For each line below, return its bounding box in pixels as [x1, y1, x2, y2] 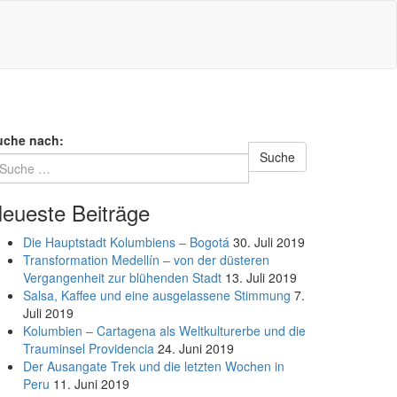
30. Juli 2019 [233, 233, 305, 251]
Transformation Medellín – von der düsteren [23, 251, 269, 269]
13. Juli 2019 [225, 269, 297, 286]
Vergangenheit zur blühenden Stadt [23, 269, 222, 286]
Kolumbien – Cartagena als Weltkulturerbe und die [23, 322, 306, 339]
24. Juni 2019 [158, 339, 234, 357]
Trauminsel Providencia [23, 339, 154, 357]
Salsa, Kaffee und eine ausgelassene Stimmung [23, 286, 291, 304]
